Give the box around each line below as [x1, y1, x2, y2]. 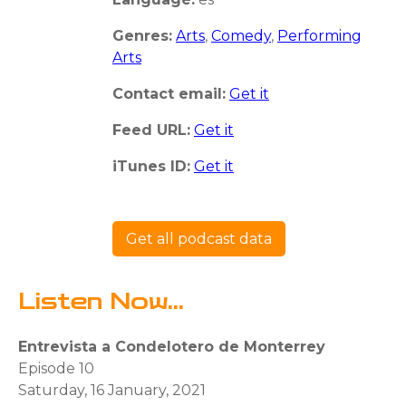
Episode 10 [18, 359, 94, 377]
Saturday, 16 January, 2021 [18, 381, 206, 399]
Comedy [211, 26, 271, 44]
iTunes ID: [112, 157, 190, 175]
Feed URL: [112, 121, 190, 139]
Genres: [112, 26, 172, 44]
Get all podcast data [126, 229, 272, 247]
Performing [277, 26, 362, 44]
